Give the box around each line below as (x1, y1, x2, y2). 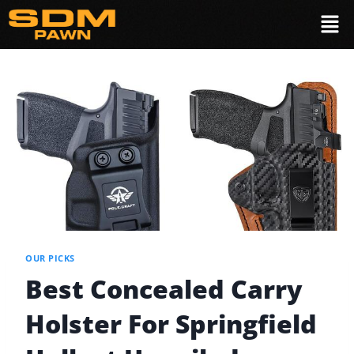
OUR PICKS (25, 252, 76, 265)
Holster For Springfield (25, 306, 317, 341)
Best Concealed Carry (25, 271, 303, 306)
